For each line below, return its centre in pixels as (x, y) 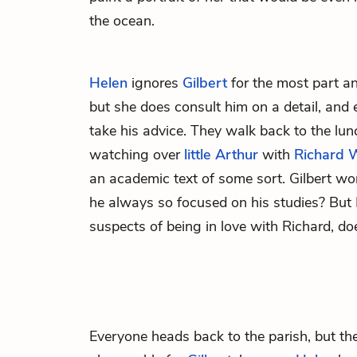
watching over (137, 155)
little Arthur (221, 155)
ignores (155, 83)
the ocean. (122, 21)
